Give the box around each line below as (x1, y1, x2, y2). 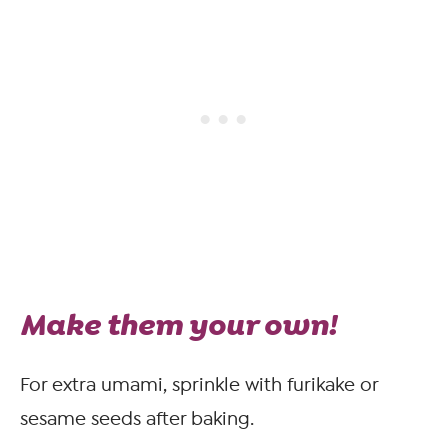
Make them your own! (20, 306, 336, 345)
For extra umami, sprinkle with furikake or (20, 374, 378, 397)
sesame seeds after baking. (20, 408, 254, 431)
